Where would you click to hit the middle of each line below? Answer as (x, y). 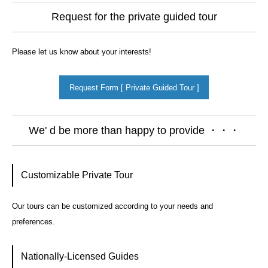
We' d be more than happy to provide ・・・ (134, 131)
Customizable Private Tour (77, 175)
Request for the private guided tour (134, 17)
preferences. (33, 221)
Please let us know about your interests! (82, 52)
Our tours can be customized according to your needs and (112, 206)
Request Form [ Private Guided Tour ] (134, 87)
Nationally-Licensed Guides (80, 257)
